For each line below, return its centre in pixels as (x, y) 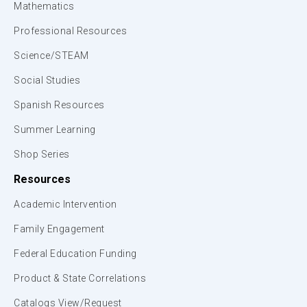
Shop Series (42, 155)
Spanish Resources (59, 105)
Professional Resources (70, 31)
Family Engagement (59, 229)
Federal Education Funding (75, 254)
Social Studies (47, 81)
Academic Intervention (65, 205)
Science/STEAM (51, 56)
